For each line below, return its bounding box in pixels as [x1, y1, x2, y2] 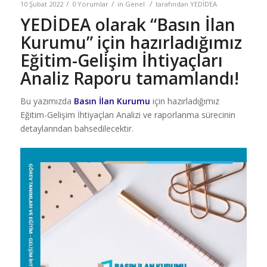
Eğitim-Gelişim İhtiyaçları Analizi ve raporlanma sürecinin [20, 108, 235, 120]
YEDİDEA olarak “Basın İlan [20, 13, 235, 36]
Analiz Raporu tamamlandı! [20, 66, 239, 89]
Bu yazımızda [20, 95, 74, 107]
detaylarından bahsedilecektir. [20, 122, 133, 134]
